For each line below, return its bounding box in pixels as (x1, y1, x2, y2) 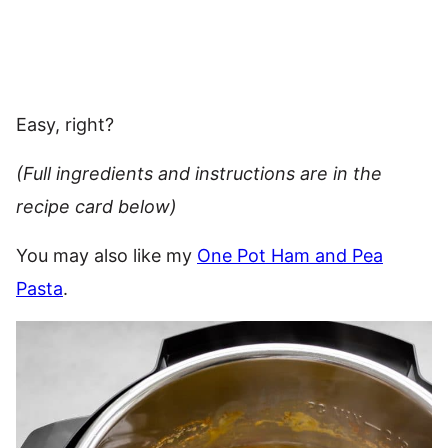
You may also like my (16, 245, 197, 266)
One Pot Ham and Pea (197, 245, 383, 266)
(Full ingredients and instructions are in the (16, 163, 382, 184)
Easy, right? (16, 114, 114, 135)
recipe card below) (16, 196, 177, 217)
